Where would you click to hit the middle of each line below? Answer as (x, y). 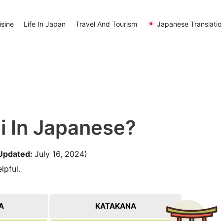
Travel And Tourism (106, 24)
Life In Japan (44, 24)
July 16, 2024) (61, 154)
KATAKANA (115, 206)
